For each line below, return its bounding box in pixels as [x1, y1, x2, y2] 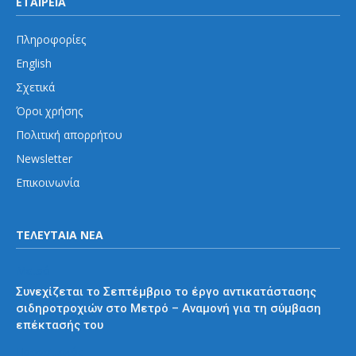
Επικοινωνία [16, 175, 79, 191]
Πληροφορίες [16, 32, 86, 48]
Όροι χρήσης [16, 103, 83, 119]
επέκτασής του [16, 318, 103, 333]
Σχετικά [16, 79, 55, 95]
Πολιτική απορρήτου [16, 127, 122, 143]
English [16, 56, 52, 72]
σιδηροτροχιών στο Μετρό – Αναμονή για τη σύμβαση [16, 301, 321, 316]
